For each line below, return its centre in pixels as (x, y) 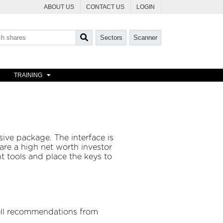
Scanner (145, 38)
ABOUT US (59, 7)
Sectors (111, 38)
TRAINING (28, 75)
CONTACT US (106, 7)
